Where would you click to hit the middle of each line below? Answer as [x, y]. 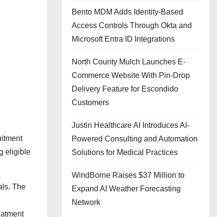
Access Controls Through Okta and [132, 25]
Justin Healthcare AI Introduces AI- [131, 125]
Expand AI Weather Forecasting [126, 189]
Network [86, 202]
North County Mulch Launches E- [129, 62]
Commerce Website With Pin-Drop [131, 75]
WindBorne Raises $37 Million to [128, 175]
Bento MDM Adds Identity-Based [127, 12]
